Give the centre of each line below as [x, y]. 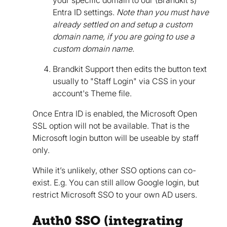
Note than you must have [163, 12]
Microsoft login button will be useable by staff [116, 138]
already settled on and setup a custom [123, 24]
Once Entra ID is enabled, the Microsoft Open [115, 113]
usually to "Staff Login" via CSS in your [124, 81]
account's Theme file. [92, 93]
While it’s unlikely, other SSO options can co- [114, 170]
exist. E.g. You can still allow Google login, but [116, 182]
